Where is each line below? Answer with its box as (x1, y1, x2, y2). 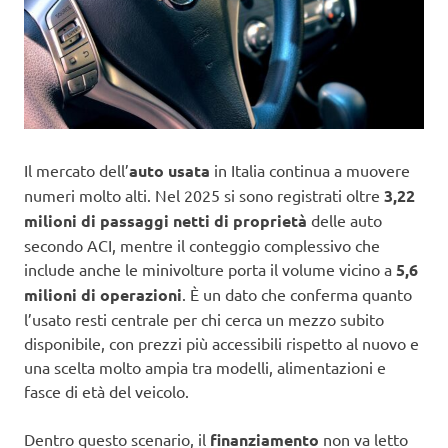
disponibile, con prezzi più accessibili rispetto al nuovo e (24, 333, 419, 354)
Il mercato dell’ (24, 160, 129, 181)
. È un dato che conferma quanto (182, 284, 412, 305)
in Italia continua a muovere (210, 160, 410, 181)
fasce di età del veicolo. (24, 381, 189, 402)
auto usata (129, 160, 210, 182)
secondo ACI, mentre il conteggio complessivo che (24, 235, 380, 256)
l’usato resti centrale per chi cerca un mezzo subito (24, 309, 384, 330)
